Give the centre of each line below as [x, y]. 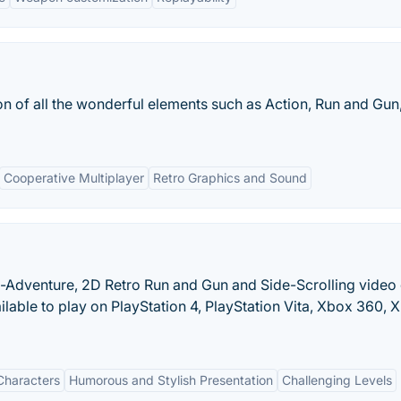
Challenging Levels [337, 380]
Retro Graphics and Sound [230, 178]
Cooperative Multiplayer [74, 178]
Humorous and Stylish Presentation [171, 380]
